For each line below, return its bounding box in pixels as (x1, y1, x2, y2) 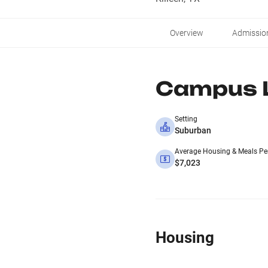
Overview (170, 28, 203, 38)
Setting (175, 115, 197, 123)
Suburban (175, 126, 211, 135)
